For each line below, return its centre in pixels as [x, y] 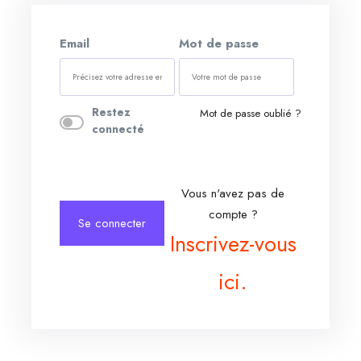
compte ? [233, 215]
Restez [111, 112]
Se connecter [112, 224]
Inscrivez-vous [233, 244]
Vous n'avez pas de [233, 194]
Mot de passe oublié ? [251, 114]
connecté [118, 129]
